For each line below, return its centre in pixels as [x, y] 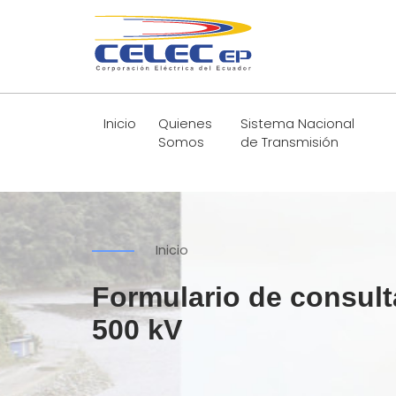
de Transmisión [290, 143]
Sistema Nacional [298, 124]
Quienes [186, 124]
